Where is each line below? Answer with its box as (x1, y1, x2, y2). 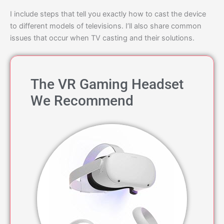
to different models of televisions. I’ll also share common (10, 21, 201, 30)
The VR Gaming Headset (30, 76, 183, 93)
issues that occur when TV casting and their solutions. (10, 33, 194, 42)
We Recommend (30, 92, 133, 109)
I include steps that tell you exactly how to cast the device (10, 9, 206, 18)
